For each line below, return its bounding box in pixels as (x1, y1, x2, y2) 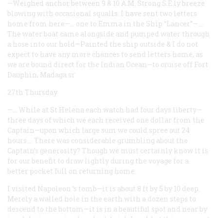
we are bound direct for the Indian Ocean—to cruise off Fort (7, 59, 208, 69)
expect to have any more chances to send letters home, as (7, 49, 203, 59)
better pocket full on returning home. (7, 166, 136, 176)
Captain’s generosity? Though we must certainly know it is (7, 145, 208, 155)
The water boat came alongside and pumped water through (7, 29, 210, 38)
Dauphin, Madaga (7, 70, 67, 79)
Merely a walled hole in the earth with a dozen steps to (7, 194, 196, 203)
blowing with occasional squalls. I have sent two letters (7, 8, 197, 18)
